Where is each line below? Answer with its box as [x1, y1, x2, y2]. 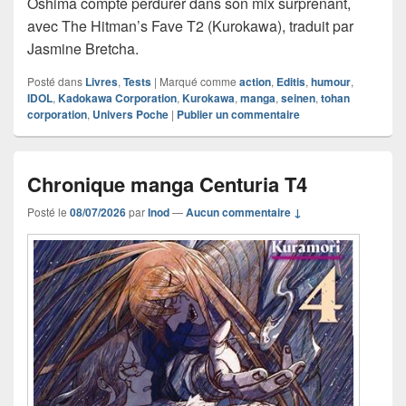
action [239, 72, 271, 90]
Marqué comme [159, 72, 237, 89]
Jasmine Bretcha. [27, 37, 139, 59]
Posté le [27, 203, 70, 219]
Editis [276, 72, 305, 90]
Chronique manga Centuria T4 [27, 169, 307, 198]
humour [311, 72, 351, 90]
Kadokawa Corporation [58, 89, 177, 106]
